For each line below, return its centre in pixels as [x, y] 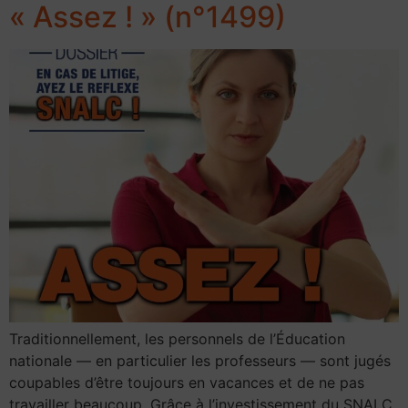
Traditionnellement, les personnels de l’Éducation [177, 338]
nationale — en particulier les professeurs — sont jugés [200, 360]
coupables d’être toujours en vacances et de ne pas [187, 382]
